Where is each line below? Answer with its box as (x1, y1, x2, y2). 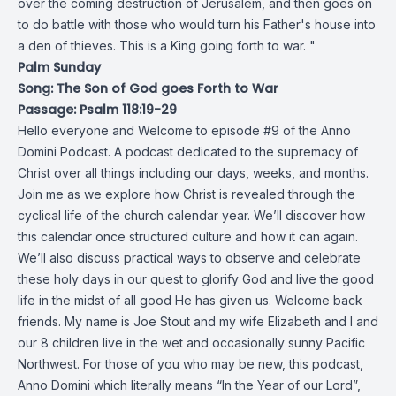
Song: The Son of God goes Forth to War (18, 80, 278, 97)
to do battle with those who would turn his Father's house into (18, 17, 376, 32)
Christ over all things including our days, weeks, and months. (18, 165, 369, 180)
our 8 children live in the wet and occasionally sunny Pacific (18, 335, 365, 350)
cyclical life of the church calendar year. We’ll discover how (18, 208, 365, 223)
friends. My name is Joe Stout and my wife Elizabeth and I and (18, 314, 378, 329)
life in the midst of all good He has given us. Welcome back (18, 293, 362, 308)
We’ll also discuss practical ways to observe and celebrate (18, 250, 361, 265)
